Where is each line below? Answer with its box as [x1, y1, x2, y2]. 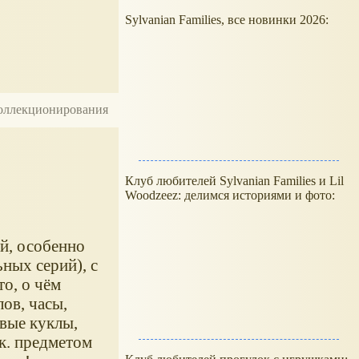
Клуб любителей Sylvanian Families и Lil [125, 174, 344, 188]
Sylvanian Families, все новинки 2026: [125, 13, 332, 26]
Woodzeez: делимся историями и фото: [125, 188, 335, 202]
